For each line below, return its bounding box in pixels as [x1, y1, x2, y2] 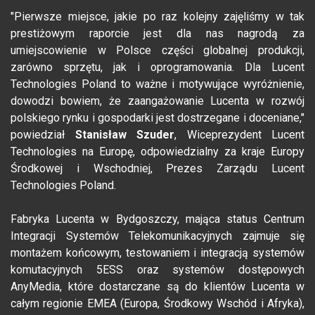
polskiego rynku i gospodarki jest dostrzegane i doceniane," [11, 111, 304, 125]
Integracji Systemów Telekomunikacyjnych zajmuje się [11, 229, 304, 243]
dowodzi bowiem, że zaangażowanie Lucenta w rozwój [11, 94, 304, 108]
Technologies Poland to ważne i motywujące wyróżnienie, [11, 77, 304, 91]
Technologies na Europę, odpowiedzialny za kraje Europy [11, 145, 304, 159]
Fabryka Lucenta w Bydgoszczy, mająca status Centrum [11, 212, 304, 226]
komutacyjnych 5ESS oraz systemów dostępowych [11, 263, 304, 277]
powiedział [11, 128, 75, 142]
